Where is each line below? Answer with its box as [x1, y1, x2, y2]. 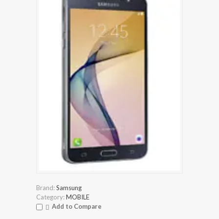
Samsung [56, 184, 82, 192]
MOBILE [66, 193, 89, 201]
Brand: [36, 184, 55, 192]
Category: [36, 193, 65, 201]
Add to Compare [52, 202, 102, 211]
